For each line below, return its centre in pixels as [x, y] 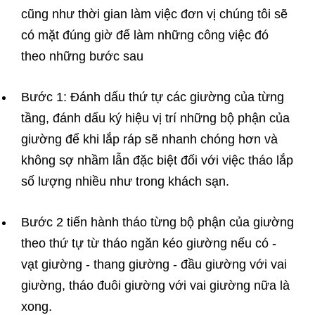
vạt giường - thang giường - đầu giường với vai [154, 265]
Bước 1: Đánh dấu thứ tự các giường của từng [153, 97]
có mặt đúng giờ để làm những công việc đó [145, 36]
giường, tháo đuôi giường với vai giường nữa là [155, 286]
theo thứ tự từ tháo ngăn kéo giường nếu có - [149, 244]
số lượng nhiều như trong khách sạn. [125, 182]
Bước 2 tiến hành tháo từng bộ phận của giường [157, 223]
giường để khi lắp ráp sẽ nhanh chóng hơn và [149, 140]
